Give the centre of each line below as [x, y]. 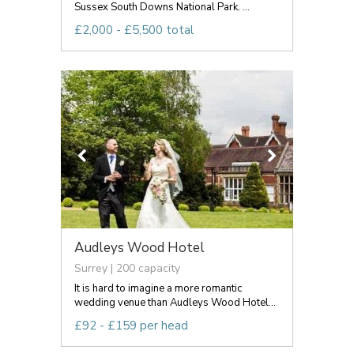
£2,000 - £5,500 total [134, 30]
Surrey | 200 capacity [127, 268]
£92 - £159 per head [131, 325]
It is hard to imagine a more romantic [158, 288]
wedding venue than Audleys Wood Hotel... [175, 302]
